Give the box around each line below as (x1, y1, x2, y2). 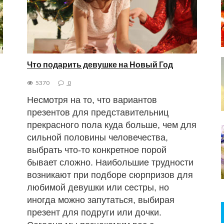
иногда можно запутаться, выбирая (26, 194, 174, 205)
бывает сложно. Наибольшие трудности (26, 157, 193, 167)
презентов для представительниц (26, 107, 168, 117)
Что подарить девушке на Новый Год (26, 59, 173, 69)
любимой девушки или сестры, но (26, 182, 169, 192)
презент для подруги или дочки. (26, 207, 161, 217)
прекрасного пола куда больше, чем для (26, 119, 196, 130)
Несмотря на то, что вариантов (26, 94, 157, 105)
